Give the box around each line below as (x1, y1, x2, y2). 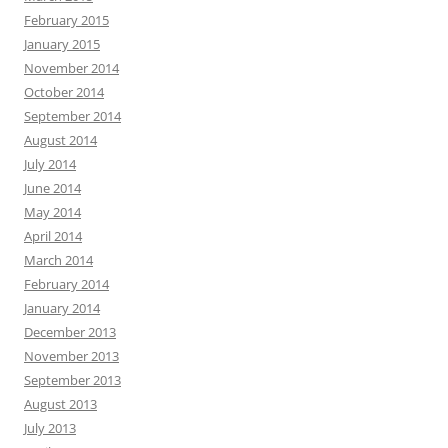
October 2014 (24, 83, 104, 101)
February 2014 (24, 275, 109, 293)
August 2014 (24, 131, 97, 149)
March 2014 (24, 251, 93, 269)
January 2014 (24, 299, 100, 317)
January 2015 (24, 35, 100, 53)
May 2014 (24, 203, 81, 221)
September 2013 (24, 371, 121, 389)
